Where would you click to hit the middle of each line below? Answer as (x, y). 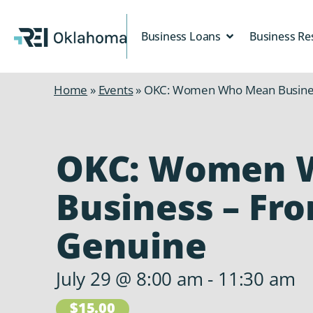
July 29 (83, 279)
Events (116, 90)
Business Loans (181, 36)
